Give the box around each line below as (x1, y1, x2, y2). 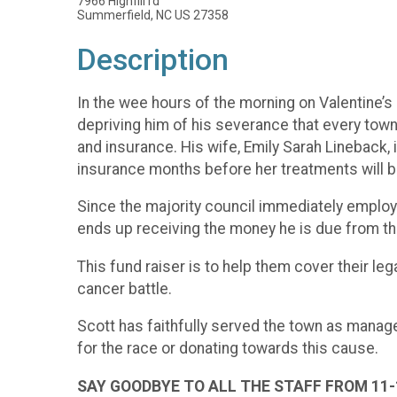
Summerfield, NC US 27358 (77, 8, 229, 22)
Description (77, 43, 229, 77)
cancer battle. (77, 279, 172, 298)
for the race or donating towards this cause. (77, 339, 382, 358)
